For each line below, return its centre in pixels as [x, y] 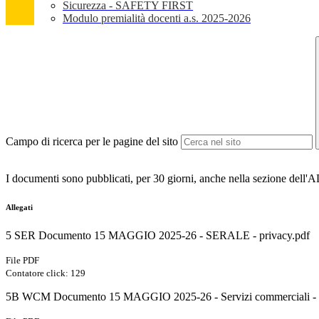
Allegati [19, 208]
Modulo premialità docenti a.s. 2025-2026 [157, 19]
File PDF [22, 261]
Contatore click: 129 [46, 273]
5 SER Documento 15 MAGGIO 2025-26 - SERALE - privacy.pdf [158, 236]
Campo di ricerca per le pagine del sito [92, 142]
